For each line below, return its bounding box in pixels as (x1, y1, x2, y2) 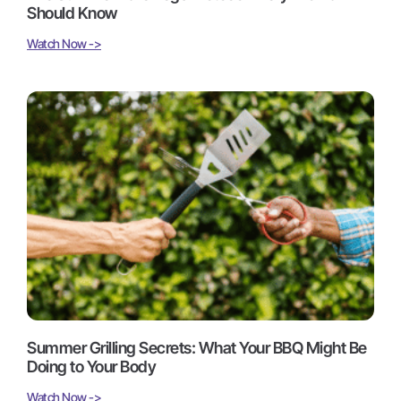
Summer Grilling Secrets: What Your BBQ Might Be (27, 337, 367, 357)
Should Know (27, 3, 117, 22)
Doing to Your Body (27, 356, 156, 376)
